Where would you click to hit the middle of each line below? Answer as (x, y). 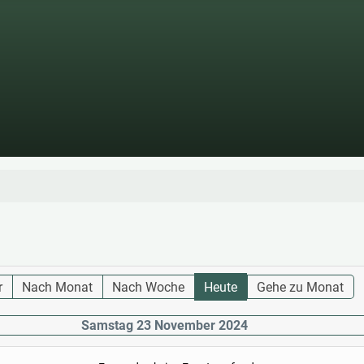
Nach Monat (58, 288)
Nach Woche (149, 288)
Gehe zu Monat (301, 288)
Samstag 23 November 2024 (164, 326)
